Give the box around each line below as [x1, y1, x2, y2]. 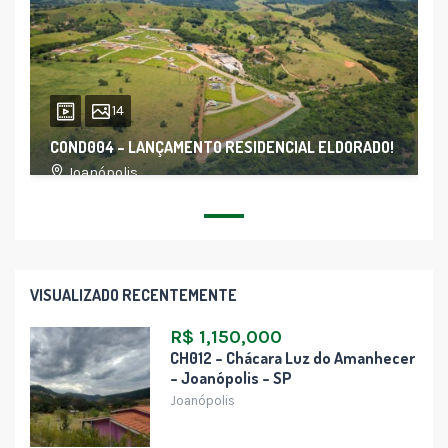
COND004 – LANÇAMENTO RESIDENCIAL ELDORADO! [50, 137, 394, 158]
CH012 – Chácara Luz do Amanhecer [170, 348, 415, 369]
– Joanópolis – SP [170, 368, 292, 389]
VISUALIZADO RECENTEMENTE [30, 285, 237, 306]
